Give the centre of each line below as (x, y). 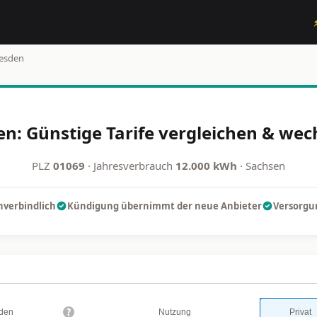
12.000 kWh (206, 165)
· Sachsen (261, 165)
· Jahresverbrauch (130, 165)
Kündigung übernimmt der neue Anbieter (164, 206)
